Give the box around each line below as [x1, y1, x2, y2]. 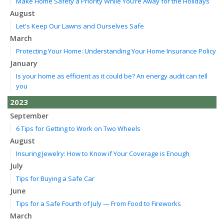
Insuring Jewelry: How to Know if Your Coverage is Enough [16, 148, 189, 158]
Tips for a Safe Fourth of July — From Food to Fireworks [16, 198, 181, 208]
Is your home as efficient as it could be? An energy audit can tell [16, 71, 207, 80]
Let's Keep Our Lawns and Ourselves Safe [16, 21, 144, 30]
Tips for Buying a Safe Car [16, 173, 94, 183]
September [10, 110, 48, 120]
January [10, 58, 37, 68]
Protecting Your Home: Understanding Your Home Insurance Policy [16, 46, 216, 55]
